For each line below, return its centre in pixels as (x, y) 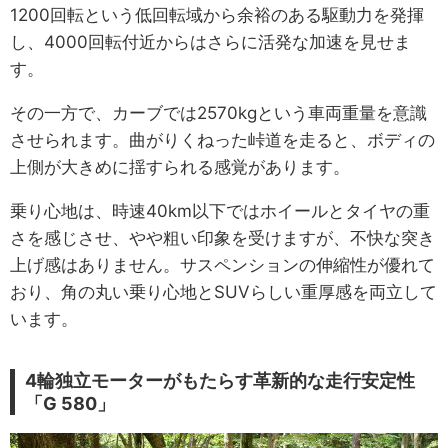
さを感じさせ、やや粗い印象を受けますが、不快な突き (222, 237)
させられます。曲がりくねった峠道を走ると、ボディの (222, 139)
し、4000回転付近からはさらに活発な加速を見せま (210, 41)
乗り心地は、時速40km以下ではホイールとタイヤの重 (220, 210)
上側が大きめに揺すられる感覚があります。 (180, 166)
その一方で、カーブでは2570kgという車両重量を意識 (218, 112)
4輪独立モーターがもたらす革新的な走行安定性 (220, 380)
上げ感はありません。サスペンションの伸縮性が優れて (222, 264)
